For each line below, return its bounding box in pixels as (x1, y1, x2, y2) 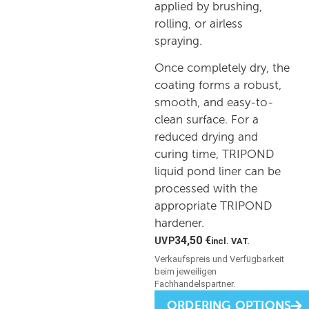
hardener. (154, 217, 204, 230)
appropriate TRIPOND (154, 199, 272, 213)
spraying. (154, 34, 202, 48)
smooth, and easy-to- (154, 96, 273, 110)
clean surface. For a (154, 113, 259, 127)
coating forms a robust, (154, 79, 281, 92)
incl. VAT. (211, 236, 250, 247)
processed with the (154, 182, 257, 196)
